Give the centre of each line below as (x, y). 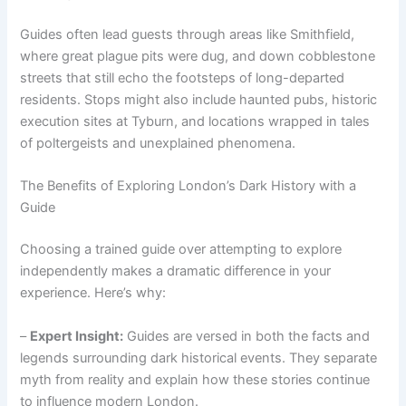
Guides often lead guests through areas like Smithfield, (188, 34)
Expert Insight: (77, 336)
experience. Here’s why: (93, 293)
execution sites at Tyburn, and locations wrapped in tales (195, 121)
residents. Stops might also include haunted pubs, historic (199, 100)
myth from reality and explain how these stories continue (195, 379)
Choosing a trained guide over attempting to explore (181, 250)
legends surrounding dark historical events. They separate (199, 358)
